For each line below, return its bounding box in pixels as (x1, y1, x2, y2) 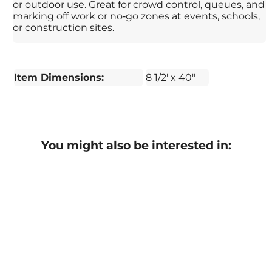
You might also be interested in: (41, 138, 231, 153)
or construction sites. (13, 22, 115, 34)
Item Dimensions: (14, 72, 104, 84)
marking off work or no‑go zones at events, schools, (13, 10, 260, 22)
